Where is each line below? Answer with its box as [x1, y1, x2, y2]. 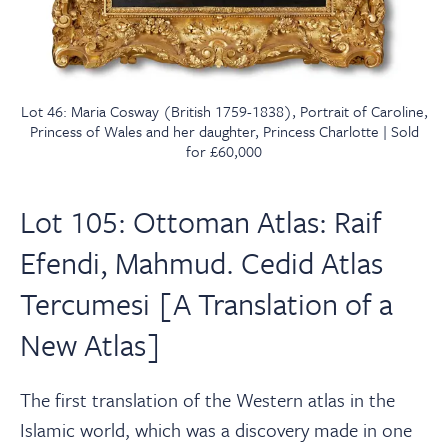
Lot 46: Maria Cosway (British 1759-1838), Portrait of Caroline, [20, 99, 428, 122]
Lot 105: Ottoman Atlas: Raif [20, 199, 382, 243]
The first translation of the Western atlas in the [20, 385, 395, 413]
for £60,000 [186, 139, 262, 162]
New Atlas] [20, 322, 162, 366]
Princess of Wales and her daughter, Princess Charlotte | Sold [29, 119, 419, 142]
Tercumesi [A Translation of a [20, 281, 393, 325]
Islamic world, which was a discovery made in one [20, 415, 412, 443]
